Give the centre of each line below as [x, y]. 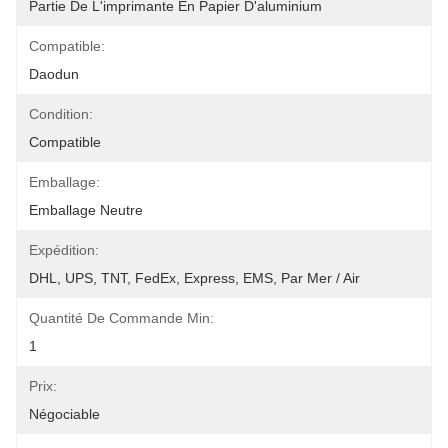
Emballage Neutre [86, 210]
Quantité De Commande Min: [121, 318]
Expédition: [64, 250]
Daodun [54, 74]
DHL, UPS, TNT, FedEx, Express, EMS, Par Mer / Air [194, 278]
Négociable [64, 414]
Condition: [61, 114]
